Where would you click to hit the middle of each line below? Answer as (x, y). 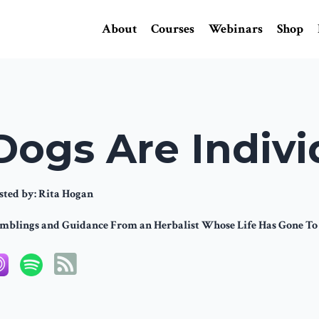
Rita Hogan (66, 194)
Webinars (236, 28)
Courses (173, 28)
